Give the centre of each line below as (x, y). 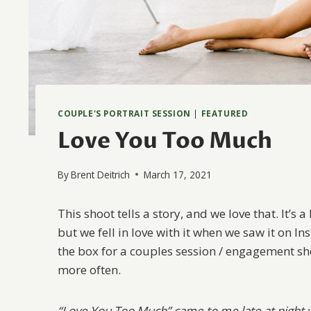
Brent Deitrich (101, 174)
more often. (89, 269)
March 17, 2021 (178, 174)
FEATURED (225, 114)
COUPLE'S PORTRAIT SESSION (124, 114)
